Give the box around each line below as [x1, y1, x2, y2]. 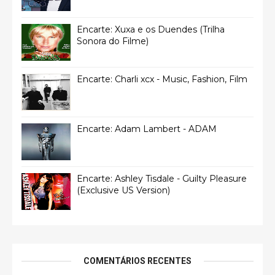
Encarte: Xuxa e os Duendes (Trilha [77, 24, 225, 35]
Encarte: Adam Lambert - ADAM [77, 123, 217, 134]
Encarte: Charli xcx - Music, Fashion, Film [77, 74, 247, 85]
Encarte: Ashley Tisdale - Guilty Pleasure [77, 173, 247, 184]
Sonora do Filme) [77, 36, 149, 47]
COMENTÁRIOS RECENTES [83, 256, 192, 266]
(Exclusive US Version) [77, 185, 170, 196]
